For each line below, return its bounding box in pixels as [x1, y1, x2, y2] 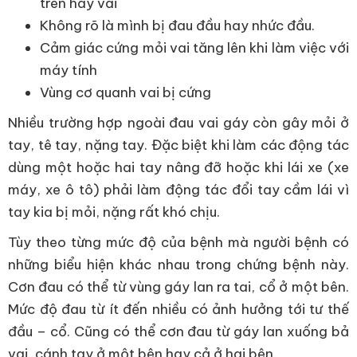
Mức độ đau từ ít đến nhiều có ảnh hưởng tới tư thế [8, 300, 349, 318]
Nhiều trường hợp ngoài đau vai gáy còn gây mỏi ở [8, 114, 349, 131]
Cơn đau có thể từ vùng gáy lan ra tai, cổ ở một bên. [8, 278, 349, 296]
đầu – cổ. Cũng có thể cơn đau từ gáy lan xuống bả [8, 323, 349, 340]
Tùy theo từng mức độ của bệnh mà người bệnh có [8, 233, 349, 251]
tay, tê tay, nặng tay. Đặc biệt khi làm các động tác [8, 136, 349, 154]
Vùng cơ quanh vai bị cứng [40, 84, 211, 101]
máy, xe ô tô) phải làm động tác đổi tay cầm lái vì [8, 181, 349, 198]
